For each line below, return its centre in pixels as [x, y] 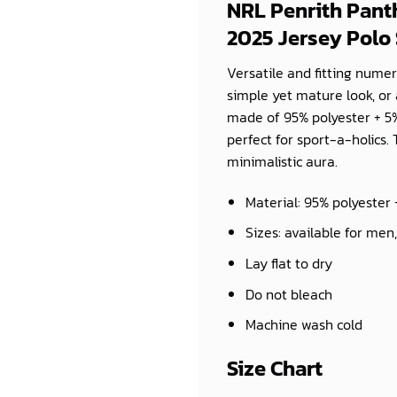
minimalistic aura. [282, 161]
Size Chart [275, 368]
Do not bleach [288, 294]
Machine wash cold [304, 325]
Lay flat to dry [288, 263]
